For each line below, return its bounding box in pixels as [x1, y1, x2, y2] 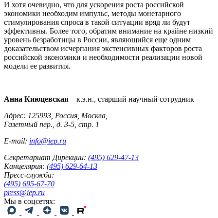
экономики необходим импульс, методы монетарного [4, 9, 181, 18]
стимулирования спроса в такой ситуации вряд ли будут [4, 18, 190, 26]
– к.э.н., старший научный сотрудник [69, 94, 194, 103]
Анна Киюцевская [4, 94, 69, 103]
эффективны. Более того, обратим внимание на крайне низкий [4, 26, 213, 35]
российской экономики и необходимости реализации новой [4, 53, 202, 61]
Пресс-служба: [4, 170, 54, 179]
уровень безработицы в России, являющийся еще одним [4, 35, 191, 44]
